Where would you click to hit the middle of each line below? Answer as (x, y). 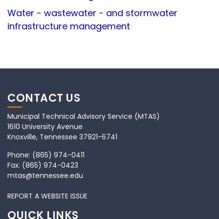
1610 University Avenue (45, 127)
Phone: (20, 155)
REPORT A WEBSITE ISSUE (47, 196)
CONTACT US (44, 98)
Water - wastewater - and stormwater (92, 13)
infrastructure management (69, 26)
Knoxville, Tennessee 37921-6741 (62, 137)
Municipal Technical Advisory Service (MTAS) (84, 116)
